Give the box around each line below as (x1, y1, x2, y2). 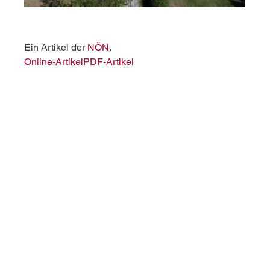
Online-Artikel (24, 56, 84, 68)
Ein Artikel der (24, 42, 88, 54)
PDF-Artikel (83, 56, 134, 68)
